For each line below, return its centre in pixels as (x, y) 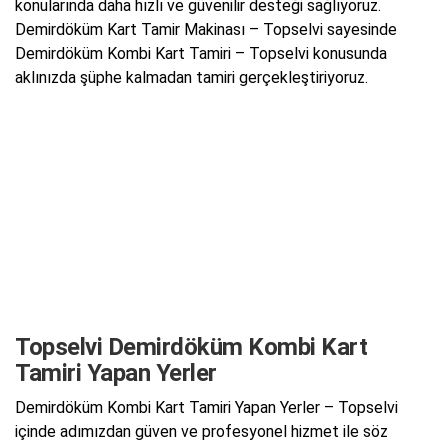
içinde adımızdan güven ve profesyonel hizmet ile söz (201, 432)
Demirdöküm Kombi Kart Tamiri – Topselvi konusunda (201, 54)
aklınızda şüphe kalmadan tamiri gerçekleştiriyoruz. (191, 78)
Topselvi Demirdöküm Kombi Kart (191, 346)
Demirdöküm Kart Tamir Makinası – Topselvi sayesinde (206, 30)
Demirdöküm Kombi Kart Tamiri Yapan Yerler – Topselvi (206, 408)
